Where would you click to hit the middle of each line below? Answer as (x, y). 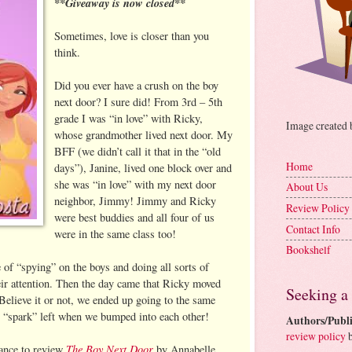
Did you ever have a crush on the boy (137, 85)
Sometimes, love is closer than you (132, 35)
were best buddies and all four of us (135, 217)
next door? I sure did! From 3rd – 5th (139, 101)
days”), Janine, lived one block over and (143, 167)
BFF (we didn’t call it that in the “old (138, 151)
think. (68, 52)
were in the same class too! (115, 233)
